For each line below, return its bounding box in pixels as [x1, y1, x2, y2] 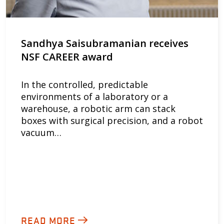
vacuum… [21, 126, 61, 138]
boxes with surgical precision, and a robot [21, 114, 203, 126]
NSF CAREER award [21, 49, 113, 63]
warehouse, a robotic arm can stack [21, 102, 175, 114]
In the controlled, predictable [21, 78, 148, 90]
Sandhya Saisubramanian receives [21, 36, 188, 50]
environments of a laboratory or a [21, 90, 168, 102]
